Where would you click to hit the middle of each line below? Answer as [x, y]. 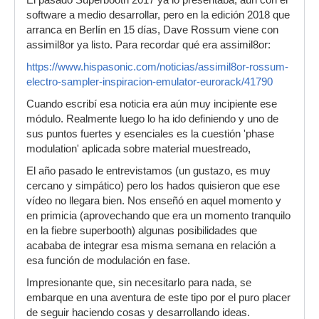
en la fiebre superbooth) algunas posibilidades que [142, 230]
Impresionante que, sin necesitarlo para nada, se [139, 282]
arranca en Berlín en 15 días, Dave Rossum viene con [152, 30]
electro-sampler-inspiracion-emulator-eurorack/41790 [150, 82]
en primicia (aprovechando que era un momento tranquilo [158, 215]
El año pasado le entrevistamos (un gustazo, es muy [148, 171]
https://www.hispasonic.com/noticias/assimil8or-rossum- [157, 67]
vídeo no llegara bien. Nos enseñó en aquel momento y [154, 200]
